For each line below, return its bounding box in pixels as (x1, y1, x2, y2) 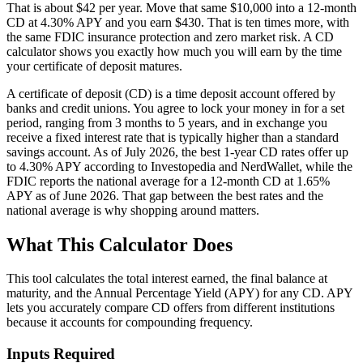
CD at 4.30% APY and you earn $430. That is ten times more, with (6, 15, 349, 29)
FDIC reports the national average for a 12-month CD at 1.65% (6, 173, 330, 188)
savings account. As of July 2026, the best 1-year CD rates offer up (6, 144, 348, 159)
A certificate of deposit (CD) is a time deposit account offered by (6, 86, 335, 100)
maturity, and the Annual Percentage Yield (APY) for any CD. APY (6, 286, 352, 301)
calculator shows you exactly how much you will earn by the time (6, 44, 342, 58)
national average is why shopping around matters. (6, 203, 259, 217)
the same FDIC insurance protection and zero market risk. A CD (6, 29, 334, 44)
